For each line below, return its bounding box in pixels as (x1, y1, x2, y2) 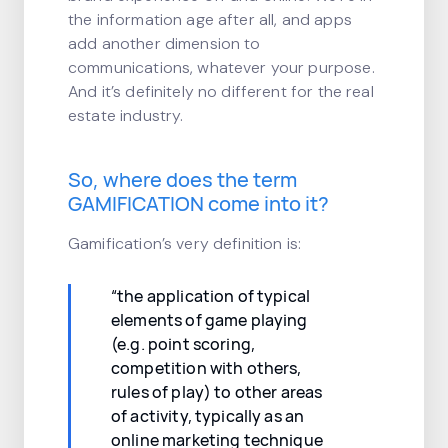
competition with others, (111, 356, 302, 379)
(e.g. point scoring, (111, 332, 255, 355)
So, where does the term (68, 165, 297, 193)
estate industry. (68, 104, 184, 126)
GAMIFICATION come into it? (68, 189, 329, 217)
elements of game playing (111, 308, 308, 331)
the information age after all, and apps (68, 8, 352, 30)
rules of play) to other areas (111, 380, 323, 403)
